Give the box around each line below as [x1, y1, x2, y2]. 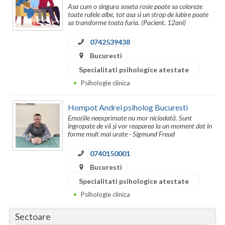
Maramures [10, 178, 48, 187]
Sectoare [15, 211, 51, 222]
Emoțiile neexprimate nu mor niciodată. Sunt [68, 114, 192, 123]
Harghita [10, 78, 40, 87]
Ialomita [10, 118, 38, 127]
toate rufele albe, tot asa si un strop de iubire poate [68, 10, 208, 19]
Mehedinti [10, 198, 44, 207]
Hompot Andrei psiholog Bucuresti [68, 102, 188, 112]
